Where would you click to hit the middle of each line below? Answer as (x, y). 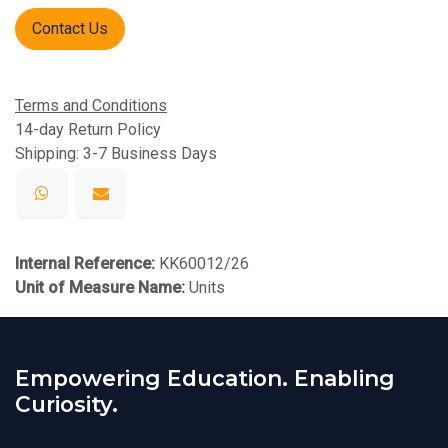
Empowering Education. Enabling (205, 377)
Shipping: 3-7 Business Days (116, 153)
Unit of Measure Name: (102, 288)
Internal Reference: (87, 264)
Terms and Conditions (91, 105)
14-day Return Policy (88, 129)
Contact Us (70, 28)
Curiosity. (66, 403)
